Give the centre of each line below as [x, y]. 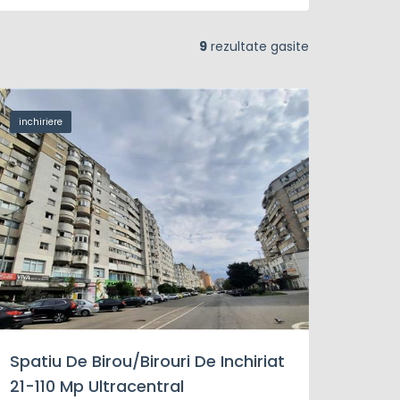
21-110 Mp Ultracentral [97, 386]
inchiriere [41, 122]
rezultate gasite [258, 46]
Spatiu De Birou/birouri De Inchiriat [147, 361]
